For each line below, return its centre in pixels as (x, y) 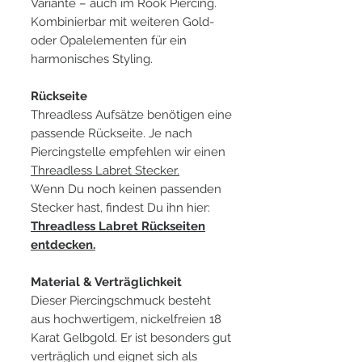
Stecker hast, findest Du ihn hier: (120, 207)
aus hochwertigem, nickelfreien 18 (126, 319)
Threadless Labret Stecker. (105, 170)
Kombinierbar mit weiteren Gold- (122, 21)
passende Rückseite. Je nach (112, 133)
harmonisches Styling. (92, 59)
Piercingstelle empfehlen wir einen (128, 152)
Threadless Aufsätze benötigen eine (131, 114)
